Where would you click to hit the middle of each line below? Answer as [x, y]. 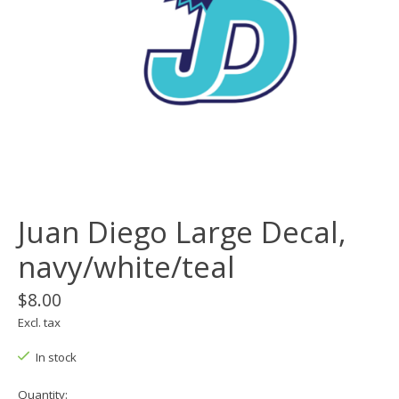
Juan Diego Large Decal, [182, 232]
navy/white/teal [126, 267]
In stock [56, 358]
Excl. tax [39, 323]
